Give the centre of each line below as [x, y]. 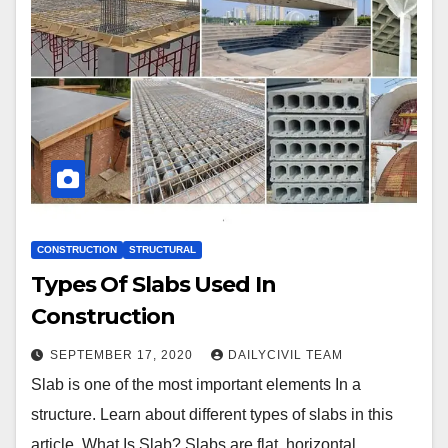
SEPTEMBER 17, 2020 [123, 355]
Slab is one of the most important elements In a [196, 385]
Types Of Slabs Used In [153, 285]
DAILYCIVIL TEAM [285, 355]
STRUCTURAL [162, 250]
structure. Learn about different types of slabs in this [212, 415]
